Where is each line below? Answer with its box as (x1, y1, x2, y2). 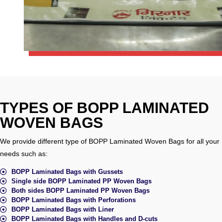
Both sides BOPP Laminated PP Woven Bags (11, 187, 150, 195)
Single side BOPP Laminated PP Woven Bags (11, 177, 152, 185)
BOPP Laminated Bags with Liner (11, 206, 114, 214)
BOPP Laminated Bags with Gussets (11, 168, 123, 176)
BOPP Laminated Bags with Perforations (11, 196, 136, 204)
